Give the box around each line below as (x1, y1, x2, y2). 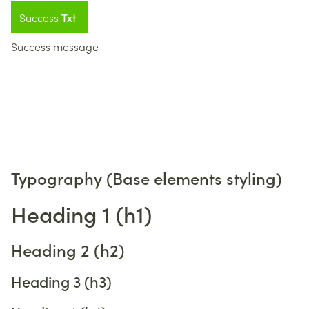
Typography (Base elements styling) (11, 166, 282, 189)
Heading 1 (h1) (11, 198, 152, 229)
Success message (11, 39, 99, 54)
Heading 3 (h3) (11, 270, 112, 292)
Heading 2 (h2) (11, 238, 125, 261)
